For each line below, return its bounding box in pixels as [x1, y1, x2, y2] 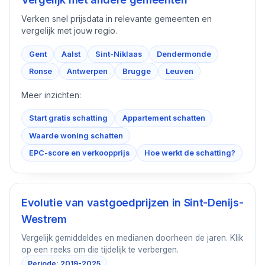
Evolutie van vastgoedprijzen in [21, 196, 184, 209]
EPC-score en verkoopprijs [28, 148, 130, 157]
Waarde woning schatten [28, 131, 123, 140]
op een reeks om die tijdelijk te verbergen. [21, 244, 179, 254]
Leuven [165, 66, 193, 76]
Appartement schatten [122, 114, 205, 123]
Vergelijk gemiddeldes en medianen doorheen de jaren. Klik [21, 232, 244, 243]
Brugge [122, 66, 151, 76]
